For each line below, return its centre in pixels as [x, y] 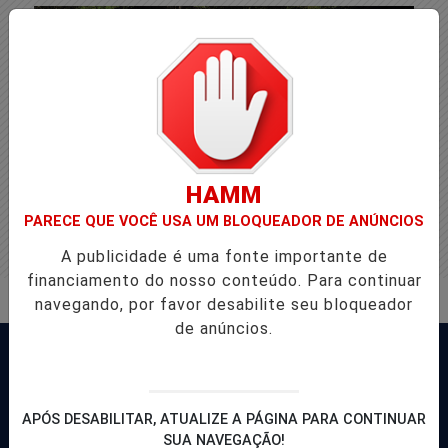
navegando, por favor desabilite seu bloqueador [224, 304]
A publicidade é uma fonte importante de [224, 256]
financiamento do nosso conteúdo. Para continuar [224, 280]
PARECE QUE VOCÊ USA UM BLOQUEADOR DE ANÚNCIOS [224, 221]
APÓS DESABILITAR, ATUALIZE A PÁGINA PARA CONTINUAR [224, 419]
